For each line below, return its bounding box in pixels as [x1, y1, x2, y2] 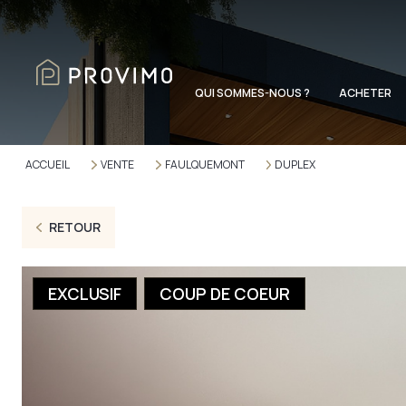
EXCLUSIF [48, 283, 121, 304]
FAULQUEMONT [164, 157, 245, 172]
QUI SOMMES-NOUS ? [195, 85, 310, 101]
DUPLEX [275, 157, 316, 172]
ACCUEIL [25, 157, 70, 172]
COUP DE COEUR [159, 283, 290, 304]
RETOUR [48, 218, 101, 236]
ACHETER [339, 85, 391, 101]
